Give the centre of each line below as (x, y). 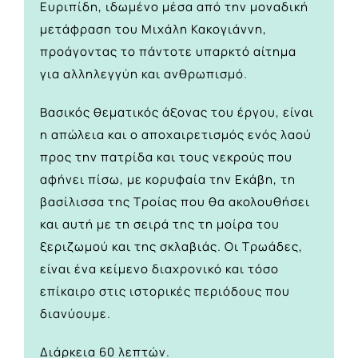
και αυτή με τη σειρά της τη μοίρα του (160, 225)
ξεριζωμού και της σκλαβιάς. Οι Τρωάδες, (171, 247)
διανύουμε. (76, 314)
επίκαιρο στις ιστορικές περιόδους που (165, 292)
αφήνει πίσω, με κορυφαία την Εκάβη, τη (168, 180)
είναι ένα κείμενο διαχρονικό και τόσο (159, 269)
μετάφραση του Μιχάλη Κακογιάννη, (153, 30)
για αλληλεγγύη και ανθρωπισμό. (144, 74)
